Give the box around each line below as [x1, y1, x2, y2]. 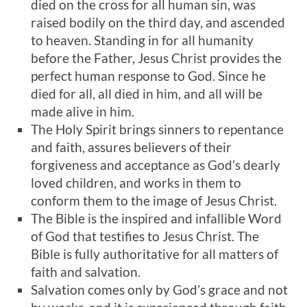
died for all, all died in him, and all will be [31, 86, 262, 101]
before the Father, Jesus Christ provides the [31, 50, 282, 66]
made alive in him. [31, 103, 134, 119]
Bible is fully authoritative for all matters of [31, 246, 278, 262]
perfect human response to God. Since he [31, 68, 266, 84]
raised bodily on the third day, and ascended [31, 14, 285, 30]
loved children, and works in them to [31, 175, 241, 191]
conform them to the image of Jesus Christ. [31, 193, 277, 208]
